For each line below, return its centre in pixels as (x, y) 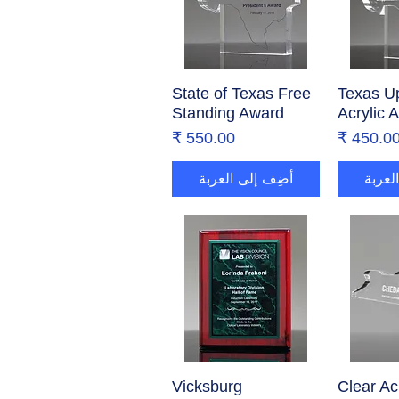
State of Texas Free (241, 94)
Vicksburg (207, 386)
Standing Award (228, 114)
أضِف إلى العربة (245, 179)
